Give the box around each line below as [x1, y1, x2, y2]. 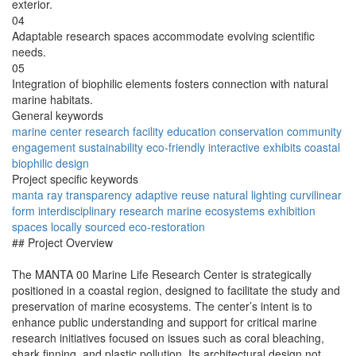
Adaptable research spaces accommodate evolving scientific [12, 28, 315, 44]
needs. [12, 44, 46, 60]
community [287, 123, 342, 140]
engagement [12, 139, 75, 156]
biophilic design [12, 155, 89, 172]
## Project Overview [12, 234, 113, 251]
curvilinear [290, 187, 342, 203]
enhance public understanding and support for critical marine [12, 314, 317, 331]
